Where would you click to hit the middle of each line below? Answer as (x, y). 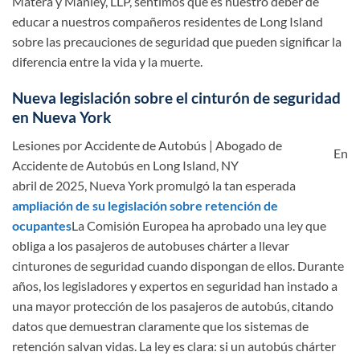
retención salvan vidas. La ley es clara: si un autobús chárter (174, 346)
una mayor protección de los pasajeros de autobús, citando (173, 305)
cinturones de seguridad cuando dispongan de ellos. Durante (178, 265)
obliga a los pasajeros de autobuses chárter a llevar (151, 245)
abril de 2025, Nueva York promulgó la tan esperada (154, 185)
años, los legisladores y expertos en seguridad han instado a (175, 285)
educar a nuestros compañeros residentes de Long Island (168, 22)
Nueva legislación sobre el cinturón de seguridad (176, 98)
